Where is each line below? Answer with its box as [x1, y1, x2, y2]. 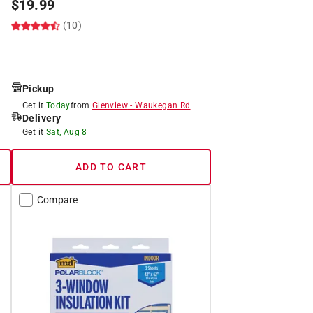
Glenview [92, 100, 128, 110]
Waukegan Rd [135, 100, 191, 110]
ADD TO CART [75, 161, 147, 173]
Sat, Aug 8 [45, 126, 87, 137]
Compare [36, 194, 78, 205]
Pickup [22, 82, 54, 94]
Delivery [22, 112, 61, 124]
